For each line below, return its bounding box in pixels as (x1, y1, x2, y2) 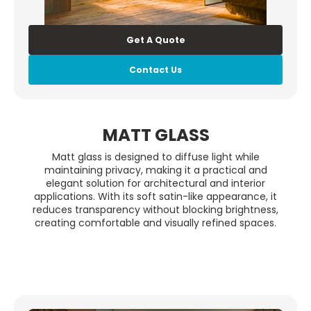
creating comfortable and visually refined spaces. (35, 216, 276, 230)
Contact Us (129, 64, 182, 76)
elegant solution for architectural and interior (46, 176, 265, 190)
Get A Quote (126, 34, 185, 46)
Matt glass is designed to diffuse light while (51, 150, 260, 164)
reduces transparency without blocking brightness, (33, 203, 278, 217)
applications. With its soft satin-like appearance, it (34, 190, 277, 203)
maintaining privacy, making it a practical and (44, 163, 267, 177)
